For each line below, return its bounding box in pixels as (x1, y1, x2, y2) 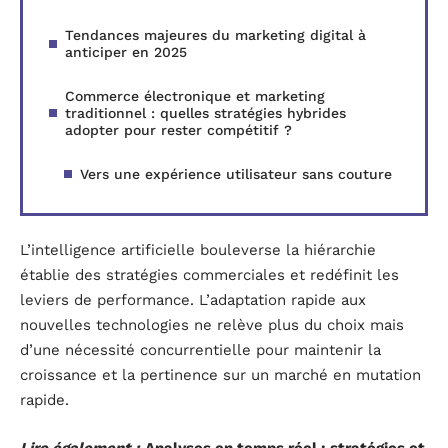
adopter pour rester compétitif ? (65, 121, 292, 138)
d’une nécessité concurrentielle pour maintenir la (20, 341, 381, 360)
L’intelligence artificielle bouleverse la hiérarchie (20, 241, 376, 260)
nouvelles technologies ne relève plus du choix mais (20, 316, 404, 335)
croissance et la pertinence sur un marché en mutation (20, 366, 421, 385)
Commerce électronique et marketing (65, 87, 325, 104)
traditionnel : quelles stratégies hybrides (65, 104, 346, 121)
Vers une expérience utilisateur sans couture (80, 165, 392, 182)
